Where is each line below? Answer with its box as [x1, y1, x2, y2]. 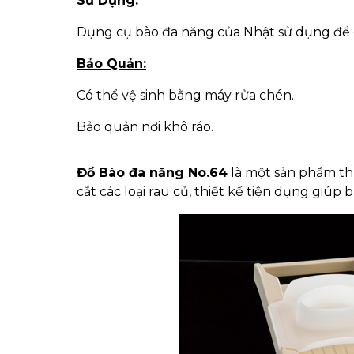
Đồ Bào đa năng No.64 [77, 165, 228, 180]
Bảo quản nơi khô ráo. [77, 119, 213, 134]
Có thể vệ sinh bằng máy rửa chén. [77, 88, 294, 103]
